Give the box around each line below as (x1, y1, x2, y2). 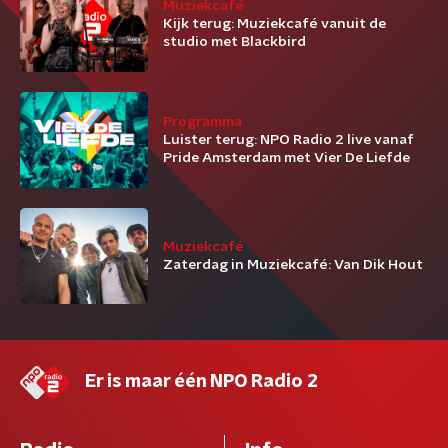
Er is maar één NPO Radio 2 (85, 373, 318, 391)
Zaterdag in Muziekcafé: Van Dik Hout (163, 258, 423, 272)
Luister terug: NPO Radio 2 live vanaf (163, 133, 414, 147)
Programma (163, 115, 242, 129)
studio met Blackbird (163, 35, 306, 49)
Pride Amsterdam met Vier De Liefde (163, 151, 410, 165)
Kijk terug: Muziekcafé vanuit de (163, 17, 386, 31)
